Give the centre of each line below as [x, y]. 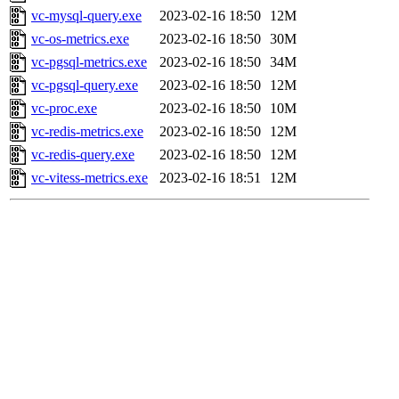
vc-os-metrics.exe [80, 39]
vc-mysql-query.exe [86, 16]
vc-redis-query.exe [83, 155]
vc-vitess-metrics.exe [90, 178]
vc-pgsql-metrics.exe [89, 62]
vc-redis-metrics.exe [87, 132]
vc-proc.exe [64, 109]
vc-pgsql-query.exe [85, 85]
